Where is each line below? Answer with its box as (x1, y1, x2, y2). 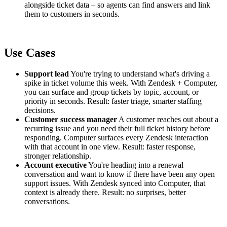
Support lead (24, 69, 69, 79)
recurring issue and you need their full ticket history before (24, 124, 210, 133)
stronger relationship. (24, 152, 91, 161)
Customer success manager (24, 115, 117, 124)
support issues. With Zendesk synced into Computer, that (24, 179, 205, 188)
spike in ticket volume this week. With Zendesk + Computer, (24, 79, 217, 88)
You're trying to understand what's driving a (70, 69, 210, 79)
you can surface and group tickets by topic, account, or (24, 88, 199, 97)
